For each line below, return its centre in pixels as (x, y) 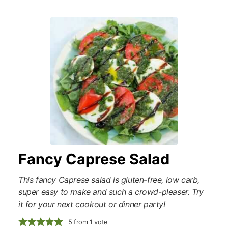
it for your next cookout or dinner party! (92, 204)
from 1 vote (90, 222)
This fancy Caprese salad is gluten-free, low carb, (109, 180)
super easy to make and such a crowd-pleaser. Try (111, 192)
